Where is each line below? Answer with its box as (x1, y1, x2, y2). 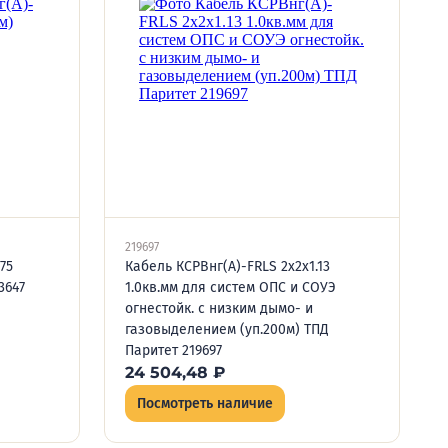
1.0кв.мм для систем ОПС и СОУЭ (125, 279, 336, 296)
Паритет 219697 (125, 342, 222, 359)
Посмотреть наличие (137, 395, 273, 412)
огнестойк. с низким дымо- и (125, 300, 313, 317)
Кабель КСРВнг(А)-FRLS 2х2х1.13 (125, 258, 330, 275)
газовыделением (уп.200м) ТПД (125, 321, 329, 338)
